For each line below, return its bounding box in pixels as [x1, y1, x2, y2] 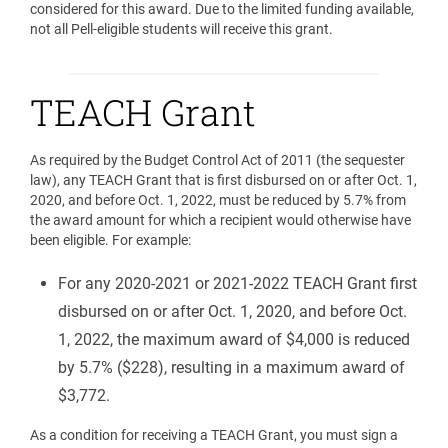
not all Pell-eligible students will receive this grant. [30, 21, 333, 37]
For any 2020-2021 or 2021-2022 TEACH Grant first [58, 274, 417, 293]
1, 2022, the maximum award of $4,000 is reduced [58, 330, 410, 349]
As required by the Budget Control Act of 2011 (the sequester [30, 152, 405, 168]
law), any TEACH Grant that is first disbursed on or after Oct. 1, [30, 172, 417, 188]
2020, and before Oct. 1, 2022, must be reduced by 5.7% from [30, 192, 406, 208]
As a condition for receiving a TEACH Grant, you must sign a [30, 427, 398, 443]
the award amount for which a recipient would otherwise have [30, 212, 411, 228]
